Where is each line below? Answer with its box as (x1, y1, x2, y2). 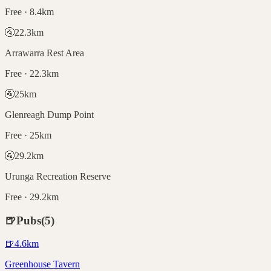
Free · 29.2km (5, 191, 59, 202)
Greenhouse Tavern (5, 259, 80, 270)
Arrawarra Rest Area (5, 47, 84, 58)
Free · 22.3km (5, 68, 59, 79)
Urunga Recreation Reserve (5, 171, 111, 181)
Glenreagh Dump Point (5, 109, 94, 120)
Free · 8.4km (5, 6, 54, 17)
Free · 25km (5, 129, 51, 140)
